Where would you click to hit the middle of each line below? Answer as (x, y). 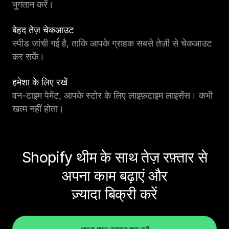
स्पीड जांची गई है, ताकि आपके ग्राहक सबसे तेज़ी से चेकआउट (112, 43)
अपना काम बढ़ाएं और (114, 176)
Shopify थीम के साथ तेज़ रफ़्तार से (114, 157)
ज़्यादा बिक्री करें (114, 194)
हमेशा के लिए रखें (40, 82)
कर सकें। (28, 57)
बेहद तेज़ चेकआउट (43, 30)
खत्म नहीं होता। (38, 109)
